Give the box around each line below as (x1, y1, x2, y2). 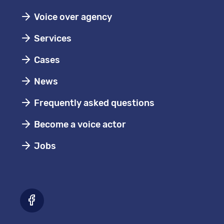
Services (32, 33, 71, 44)
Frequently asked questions (32, 97, 154, 108)
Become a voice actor (32, 119, 126, 130)
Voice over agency (32, 11, 112, 22)
